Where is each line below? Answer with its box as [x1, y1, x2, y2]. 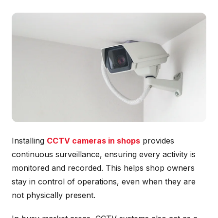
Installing [12, 135, 47, 145]
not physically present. [12, 190, 95, 200]
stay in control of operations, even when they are [12, 176, 196, 186]
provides [140, 135, 174, 145]
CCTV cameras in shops [47, 135, 140, 145]
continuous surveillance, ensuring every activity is [12, 149, 196, 159]
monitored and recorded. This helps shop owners [12, 163, 195, 173]
